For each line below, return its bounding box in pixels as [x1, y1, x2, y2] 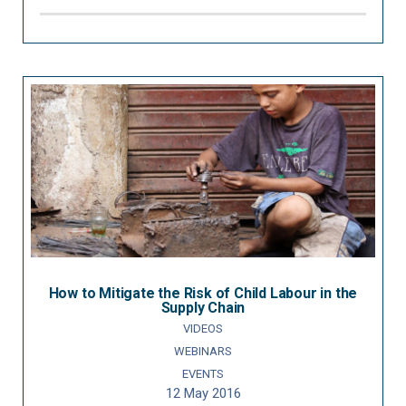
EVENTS [182, 366, 224, 381]
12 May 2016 [165, 384, 241, 401]
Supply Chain [160, 298, 246, 316]
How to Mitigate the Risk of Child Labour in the [48, 284, 358, 302]
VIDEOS [183, 321, 223, 335]
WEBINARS [174, 343, 232, 358]
